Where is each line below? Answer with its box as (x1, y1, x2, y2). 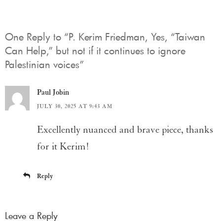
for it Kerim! (37, 141, 89, 153)
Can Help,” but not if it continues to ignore (5, 43, 185, 57)
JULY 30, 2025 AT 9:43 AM (37, 103, 112, 110)
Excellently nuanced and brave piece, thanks (37, 124, 213, 136)
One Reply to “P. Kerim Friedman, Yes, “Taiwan (5, 30, 205, 43)
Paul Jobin (37, 87, 69, 97)
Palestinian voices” (5, 57, 84, 71)
